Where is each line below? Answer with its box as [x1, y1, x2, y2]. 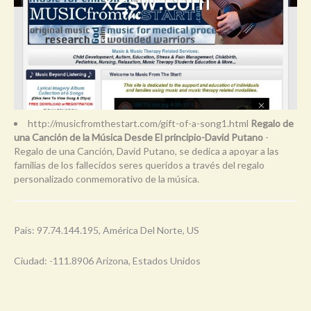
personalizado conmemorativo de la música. [14, 172, 199, 185]
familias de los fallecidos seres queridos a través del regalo [14, 158, 264, 171]
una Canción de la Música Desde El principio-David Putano [14, 131, 263, 143]
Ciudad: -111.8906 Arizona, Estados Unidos [14, 254, 201, 267]
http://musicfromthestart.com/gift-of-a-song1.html [28, 117, 251, 129]
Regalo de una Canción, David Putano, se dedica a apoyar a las [14, 144, 279, 157]
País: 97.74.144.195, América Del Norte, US [14, 224, 199, 236]
